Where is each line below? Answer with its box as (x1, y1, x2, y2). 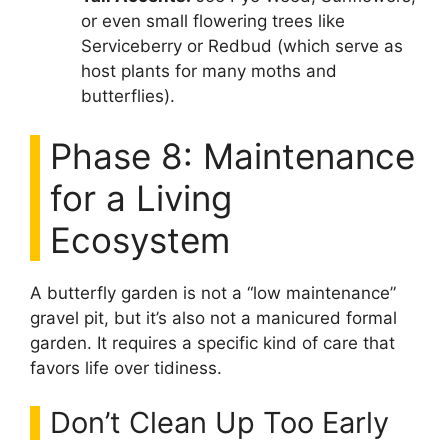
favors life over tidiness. (30, 357, 222, 378)
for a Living (50, 176, 232, 219)
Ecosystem (50, 218, 230, 261)
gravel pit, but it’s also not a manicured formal (30, 307, 397, 328)
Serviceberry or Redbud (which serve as (81, 36, 403, 56)
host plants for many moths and (81, 61, 337, 81)
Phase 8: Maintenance (50, 134, 415, 177)
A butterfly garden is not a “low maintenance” (30, 282, 396, 303)
